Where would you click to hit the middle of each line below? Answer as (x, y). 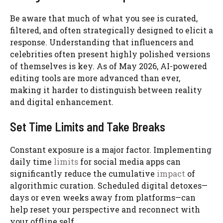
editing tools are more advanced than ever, (95, 78)
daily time (32, 162)
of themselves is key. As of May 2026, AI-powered (109, 66)
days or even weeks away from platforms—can (103, 198)
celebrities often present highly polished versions (110, 54)
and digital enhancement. (62, 102)
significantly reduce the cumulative (83, 174)
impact (171, 174)
